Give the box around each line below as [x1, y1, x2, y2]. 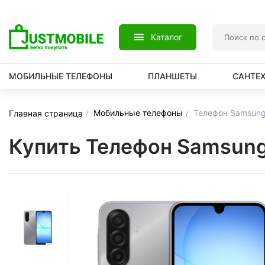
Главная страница [9, 108, 83, 118]
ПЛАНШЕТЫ [148, 71, 197, 81]
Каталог [151, 32, 183, 42]
